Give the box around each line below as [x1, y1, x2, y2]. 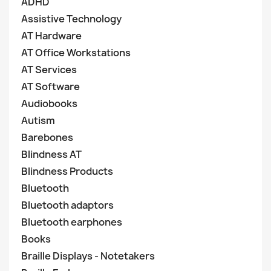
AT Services [21, 63, 77, 76]
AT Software [21, 80, 80, 93]
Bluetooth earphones [21, 215, 122, 229]
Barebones [21, 131, 75, 144]
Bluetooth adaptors [21, 198, 116, 212]
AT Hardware [21, 29, 82, 42]
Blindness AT [21, 148, 82, 161]
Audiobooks [21, 97, 77, 110]
